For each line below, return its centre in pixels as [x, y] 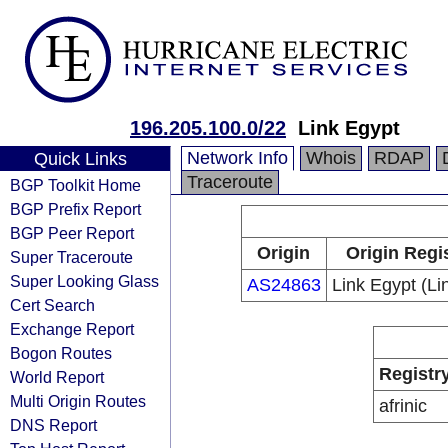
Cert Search [52, 305]
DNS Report [53, 425]
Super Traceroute [71, 257]
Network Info [237, 158]
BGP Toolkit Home [75, 185]
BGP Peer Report [72, 233]
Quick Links [80, 159]
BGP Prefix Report [75, 209]
